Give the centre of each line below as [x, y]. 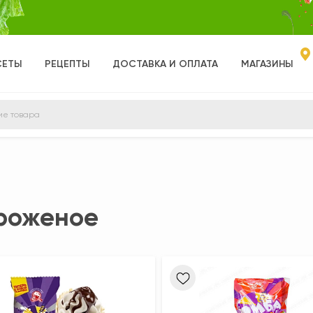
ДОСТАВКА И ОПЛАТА [165, 64]
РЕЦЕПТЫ [67, 64]
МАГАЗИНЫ [267, 64]
